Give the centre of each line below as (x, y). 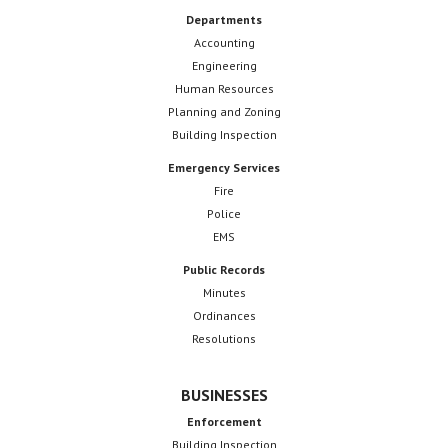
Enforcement (224, 421)
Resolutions (224, 338)
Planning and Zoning (224, 111)
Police (224, 213)
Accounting (224, 42)
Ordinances (224, 315)
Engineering (224, 65)
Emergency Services (224, 167)
